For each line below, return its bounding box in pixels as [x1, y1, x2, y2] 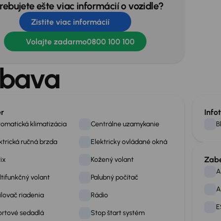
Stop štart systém [91, 209, 145, 217]
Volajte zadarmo [25, 37, 87, 46]
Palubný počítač [91, 173, 139, 182]
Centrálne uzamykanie [91, 120, 160, 128]
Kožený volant [91, 155, 134, 164]
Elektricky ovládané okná [91, 138, 168, 146]
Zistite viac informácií [31, 17, 110, 27]
